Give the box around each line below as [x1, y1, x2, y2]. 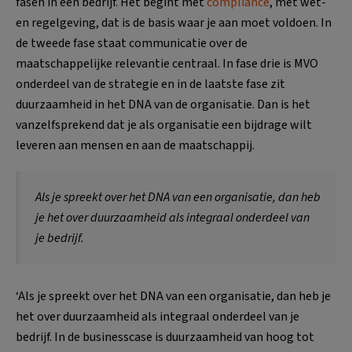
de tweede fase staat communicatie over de [16, 34, 247, 52]
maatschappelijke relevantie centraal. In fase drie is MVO [16, 54, 318, 72]
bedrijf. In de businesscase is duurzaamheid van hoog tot [16, 328, 314, 346]
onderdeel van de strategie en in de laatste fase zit [16, 75, 285, 93]
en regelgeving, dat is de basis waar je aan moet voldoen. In [16, 13, 332, 31]
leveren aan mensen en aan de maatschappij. [16, 136, 255, 154]
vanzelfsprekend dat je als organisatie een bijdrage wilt [16, 115, 312, 134]
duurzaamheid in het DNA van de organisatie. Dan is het [16, 95, 310, 113]
